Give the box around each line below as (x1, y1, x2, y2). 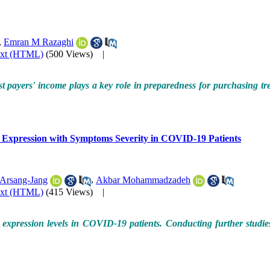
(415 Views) (46, 186, 93, 197)
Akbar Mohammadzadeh (96, 174, 190, 185)
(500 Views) (46, 49, 93, 60)
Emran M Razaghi (4, 36, 74, 47)
